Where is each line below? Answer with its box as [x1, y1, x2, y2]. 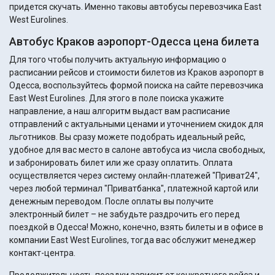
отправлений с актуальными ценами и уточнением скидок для [9, 119, 263, 130]
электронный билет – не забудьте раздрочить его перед [9, 209, 240, 220]
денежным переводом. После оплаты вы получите [9, 196, 105, 207]
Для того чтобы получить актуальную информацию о [9, 55, 227, 65]
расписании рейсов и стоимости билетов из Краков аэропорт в [9, 68, 264, 78]
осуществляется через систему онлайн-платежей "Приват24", [9, 171, 260, 181]
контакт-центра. [9, 248, 76, 258]
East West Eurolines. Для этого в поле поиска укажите [9, 93, 224, 104]
